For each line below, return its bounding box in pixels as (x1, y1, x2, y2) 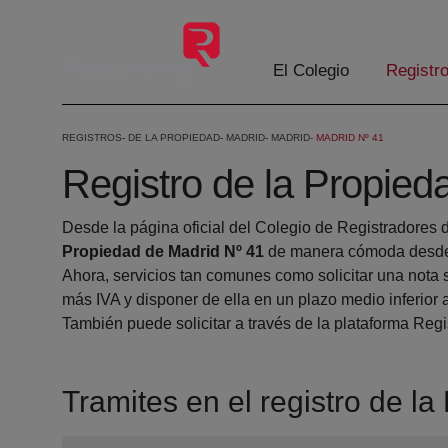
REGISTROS (62, 132, 122, 144)
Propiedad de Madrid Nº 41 (62, 243, 264, 261)
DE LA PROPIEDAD (128, 132, 220, 144)
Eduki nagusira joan (7, 10, 149, 27)
